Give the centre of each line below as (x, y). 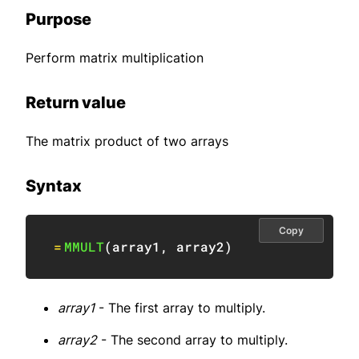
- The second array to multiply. (192, 340)
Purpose (59, 20)
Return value (76, 103)
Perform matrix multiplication (115, 58)
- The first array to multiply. (180, 308)
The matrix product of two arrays (127, 141)
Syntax (54, 186)
